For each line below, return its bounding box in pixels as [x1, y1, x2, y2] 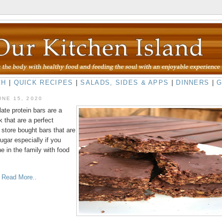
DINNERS [176, 79, 210, 86]
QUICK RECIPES [13, 79, 73, 86]
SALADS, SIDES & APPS [80, 79, 169, 86]
